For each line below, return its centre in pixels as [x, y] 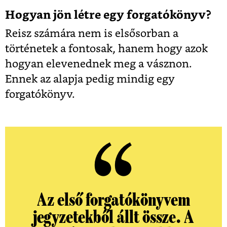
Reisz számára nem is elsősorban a [92, 34]
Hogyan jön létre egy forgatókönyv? [108, 15]
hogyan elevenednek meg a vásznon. [99, 64]
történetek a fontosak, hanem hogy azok [106, 49]
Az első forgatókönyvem [113, 200]
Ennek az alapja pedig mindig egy [90, 80]
